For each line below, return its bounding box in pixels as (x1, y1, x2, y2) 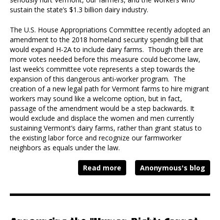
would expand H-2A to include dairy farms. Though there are (10, 45, 203, 55)
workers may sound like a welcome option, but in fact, (10, 94, 182, 104)
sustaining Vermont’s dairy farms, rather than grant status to (10, 123, 202, 133)
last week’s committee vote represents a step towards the (10, 64, 195, 74)
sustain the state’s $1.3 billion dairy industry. (10, 5, 152, 15)
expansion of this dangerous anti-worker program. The (10, 74, 186, 84)
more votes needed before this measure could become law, (10, 55, 200, 64)
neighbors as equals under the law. (10, 143, 120, 153)
